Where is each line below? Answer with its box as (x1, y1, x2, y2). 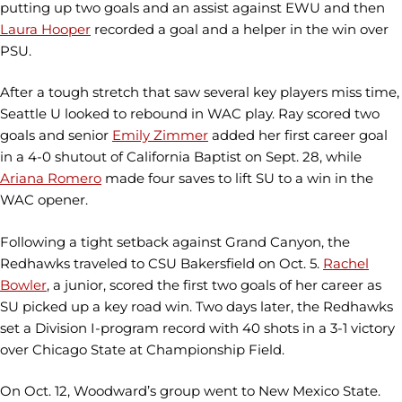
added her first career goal (208, 127, 388, 144)
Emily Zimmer (112, 127, 208, 144)
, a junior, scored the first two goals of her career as (47, 275, 381, 293)
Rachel (323, 254, 369, 272)
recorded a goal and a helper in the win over (91, 20, 389, 38)
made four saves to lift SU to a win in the (101, 170, 373, 187)
